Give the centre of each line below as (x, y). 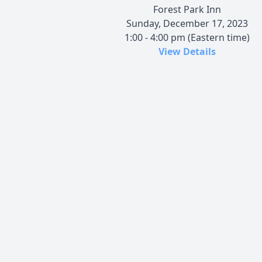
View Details (187, 51)
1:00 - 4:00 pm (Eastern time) (187, 37)
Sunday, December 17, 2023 (187, 23)
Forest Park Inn (187, 9)
